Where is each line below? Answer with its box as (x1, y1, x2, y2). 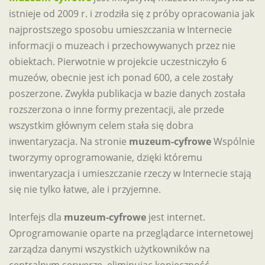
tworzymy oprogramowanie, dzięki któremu (9, 151, 202, 164)
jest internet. (146, 211, 205, 224)
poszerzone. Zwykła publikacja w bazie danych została (9, 87, 245, 100)
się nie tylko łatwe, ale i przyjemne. (9, 183, 161, 196)
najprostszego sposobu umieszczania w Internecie (9, 23, 232, 36)
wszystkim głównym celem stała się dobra (9, 119, 193, 132)
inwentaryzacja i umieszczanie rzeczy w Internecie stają (9, 167, 251, 180)
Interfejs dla (9, 211, 64, 224)
